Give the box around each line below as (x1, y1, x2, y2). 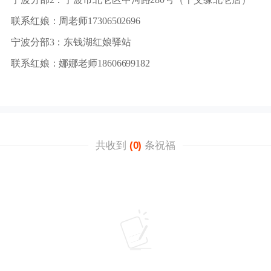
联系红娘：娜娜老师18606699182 (10, 58, 150, 69)
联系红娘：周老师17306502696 (10, 16, 141, 27)
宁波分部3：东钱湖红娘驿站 (10, 37, 131, 48)
